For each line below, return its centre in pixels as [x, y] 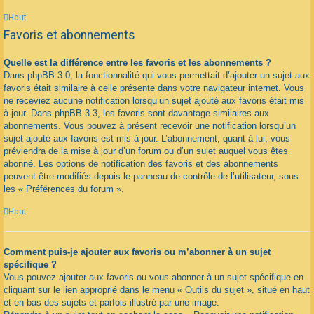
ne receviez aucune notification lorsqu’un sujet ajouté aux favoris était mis [154, 100]
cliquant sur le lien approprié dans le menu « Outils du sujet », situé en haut [157, 290]
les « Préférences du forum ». [64, 189]
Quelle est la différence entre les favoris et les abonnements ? [137, 62]
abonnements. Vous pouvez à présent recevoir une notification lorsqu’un [150, 125]
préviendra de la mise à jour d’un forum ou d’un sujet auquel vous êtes [146, 151]
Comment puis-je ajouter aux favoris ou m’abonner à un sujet [137, 252]
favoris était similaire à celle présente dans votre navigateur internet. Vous [154, 88]
